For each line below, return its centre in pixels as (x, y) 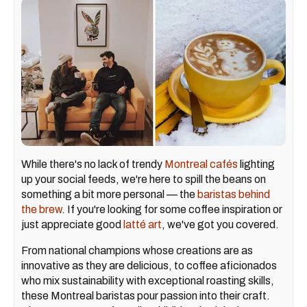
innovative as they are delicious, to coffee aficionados (149, 265)
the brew (41, 209)
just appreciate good (72, 224)
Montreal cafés (201, 164)
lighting (256, 164)
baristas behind (234, 194)
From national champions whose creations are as (137, 250)
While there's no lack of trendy (93, 164)
